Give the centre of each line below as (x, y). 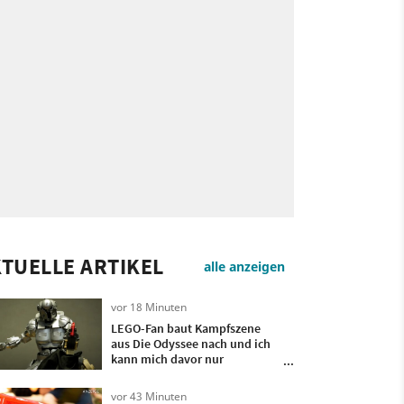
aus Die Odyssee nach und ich (190, 344)
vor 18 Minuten (148, 307)
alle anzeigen (244, 266)
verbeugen (139, 374)
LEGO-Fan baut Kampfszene (185, 328)
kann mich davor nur (167, 359)
